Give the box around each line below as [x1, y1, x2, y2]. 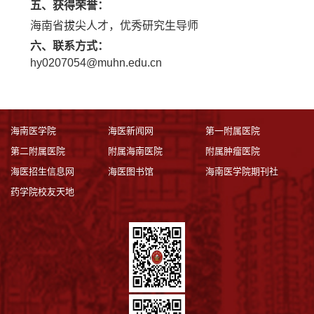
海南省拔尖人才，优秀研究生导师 [30, 20, 198, 32]
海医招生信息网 [11, 166, 74, 177]
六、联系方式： [30, 40, 109, 52]
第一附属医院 [205, 125, 261, 136]
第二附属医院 [11, 146, 65, 156]
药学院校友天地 [11, 186, 74, 197]
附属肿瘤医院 [205, 146, 261, 156]
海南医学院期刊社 [205, 166, 279, 177]
